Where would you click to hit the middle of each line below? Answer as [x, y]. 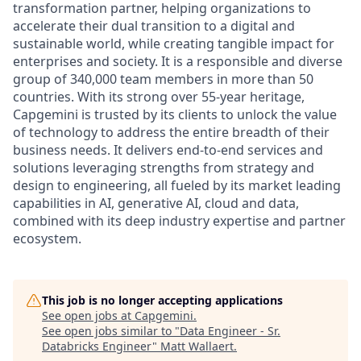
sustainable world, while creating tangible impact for [174, 44]
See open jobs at [88, 316]
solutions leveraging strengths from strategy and [164, 168]
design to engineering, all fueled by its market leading [177, 186]
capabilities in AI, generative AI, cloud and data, [156, 203]
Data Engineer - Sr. [230, 331]
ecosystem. [47, 239]
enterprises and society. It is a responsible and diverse [178, 62]
